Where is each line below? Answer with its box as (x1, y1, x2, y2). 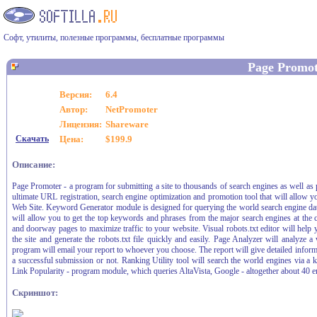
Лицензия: (59, 119, 102, 129)
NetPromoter (105, 104, 158, 115)
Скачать (16, 134, 49, 144)
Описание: (12, 159, 55, 170)
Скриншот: (12, 287, 58, 298)
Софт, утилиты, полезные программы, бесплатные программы (4, 33, 224, 42)
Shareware (105, 119, 149, 129)
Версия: (59, 89, 92, 100)
